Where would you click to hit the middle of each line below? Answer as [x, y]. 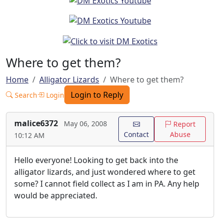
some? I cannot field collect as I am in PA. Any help [107, 184]
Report [184, 124]
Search [25, 95]
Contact [137, 135]
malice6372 [36, 124]
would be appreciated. [56, 196]
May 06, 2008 [85, 124]
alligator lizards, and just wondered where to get [105, 172]
